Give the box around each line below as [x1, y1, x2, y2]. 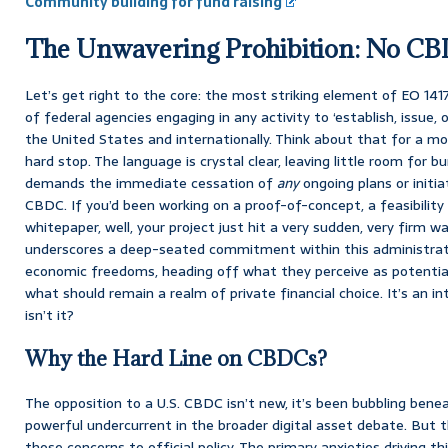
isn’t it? [25, 303, 74, 326]
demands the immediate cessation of [25, 171, 277, 194]
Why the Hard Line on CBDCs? [25, 344, 327, 372]
